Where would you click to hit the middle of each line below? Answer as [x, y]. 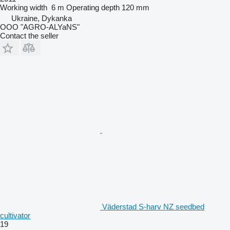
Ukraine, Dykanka [42, 18]
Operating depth [93, 7]
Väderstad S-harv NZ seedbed [153, 206]
